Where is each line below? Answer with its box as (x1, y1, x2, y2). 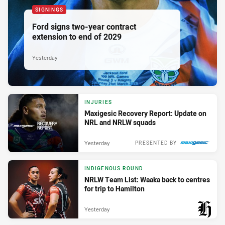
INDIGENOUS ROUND (84, 165, 143, 172)
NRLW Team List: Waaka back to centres (84, 175, 210, 185)
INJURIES (84, 99, 112, 106)
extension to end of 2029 (32, 31, 122, 42)
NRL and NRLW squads (84, 118, 156, 128)
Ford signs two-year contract (32, 21, 136, 32)
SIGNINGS (35, 6, 63, 13)
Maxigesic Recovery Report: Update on (84, 108, 206, 119)
